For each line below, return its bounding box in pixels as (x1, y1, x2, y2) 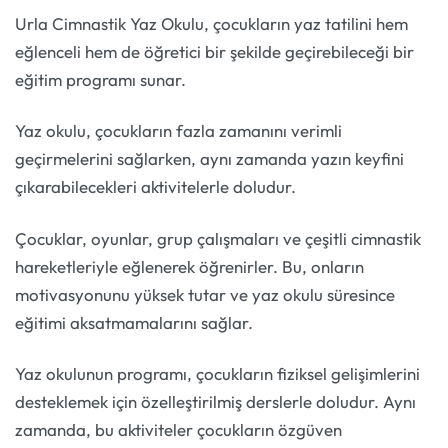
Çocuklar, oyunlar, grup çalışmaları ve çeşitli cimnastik (15, 227, 421, 249)
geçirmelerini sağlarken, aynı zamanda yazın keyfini (15, 148, 404, 170)
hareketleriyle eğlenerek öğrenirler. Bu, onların (15, 255, 364, 277)
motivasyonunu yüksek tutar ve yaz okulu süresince (15, 283, 395, 305)
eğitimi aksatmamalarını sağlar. (15, 311, 253, 333)
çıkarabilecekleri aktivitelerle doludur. (15, 176, 296, 198)
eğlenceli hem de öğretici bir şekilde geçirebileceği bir (15, 40, 414, 62)
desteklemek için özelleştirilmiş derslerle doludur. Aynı (15, 390, 416, 412)
